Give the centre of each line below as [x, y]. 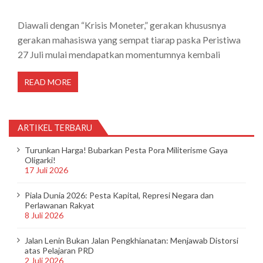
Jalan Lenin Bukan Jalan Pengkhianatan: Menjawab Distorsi [131, 241]
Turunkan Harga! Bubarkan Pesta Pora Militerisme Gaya [126, 150]
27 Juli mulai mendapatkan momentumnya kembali [119, 54]
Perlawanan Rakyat [59, 205]
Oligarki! [40, 160]
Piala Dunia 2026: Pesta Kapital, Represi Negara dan [119, 195]
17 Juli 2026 [46, 170]
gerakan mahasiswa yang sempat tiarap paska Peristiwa [129, 39]
